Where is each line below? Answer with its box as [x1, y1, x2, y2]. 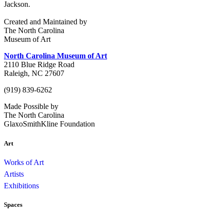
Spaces [4, 200, 22, 208]
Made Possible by [4, 102, 58, 111]
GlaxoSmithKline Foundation [4, 120, 95, 128]
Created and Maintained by [4, 18, 87, 26]
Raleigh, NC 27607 [4, 69, 64, 78]
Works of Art [4, 158, 44, 166]
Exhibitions [4, 181, 39, 190]
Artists [4, 169, 24, 178]
